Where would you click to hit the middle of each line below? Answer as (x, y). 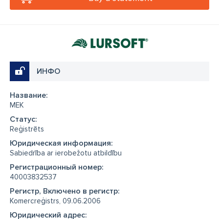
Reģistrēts (27, 129)
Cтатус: (23, 119)
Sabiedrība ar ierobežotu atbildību (66, 153)
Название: (29, 95)
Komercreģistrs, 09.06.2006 (55, 201)
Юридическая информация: (61, 143)
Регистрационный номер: (57, 167)
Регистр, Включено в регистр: (65, 191)
